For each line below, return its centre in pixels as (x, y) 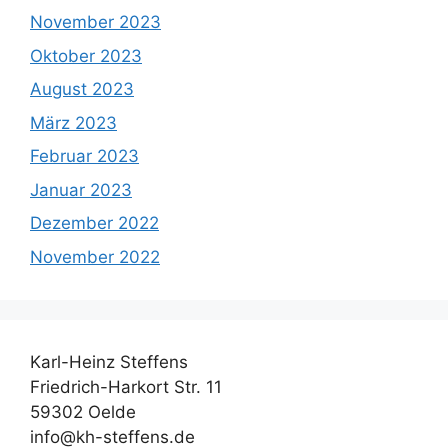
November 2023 (95, 22)
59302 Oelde (83, 411)
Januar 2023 (81, 189)
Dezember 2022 (94, 223)
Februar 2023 (84, 156)
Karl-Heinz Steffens (109, 361)
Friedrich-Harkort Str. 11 (126, 386)
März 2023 (73, 122)
